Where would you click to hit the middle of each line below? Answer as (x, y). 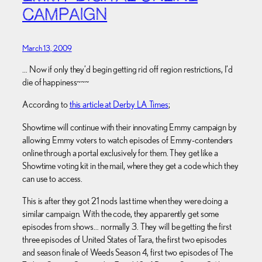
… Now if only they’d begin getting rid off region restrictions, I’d (128, 70)
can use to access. (53, 178)
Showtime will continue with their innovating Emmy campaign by (130, 127)
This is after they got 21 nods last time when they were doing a (125, 201)
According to (46, 105)
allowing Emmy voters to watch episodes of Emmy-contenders (128, 140)
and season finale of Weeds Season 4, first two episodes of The (127, 252)
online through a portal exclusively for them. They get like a (120, 153)
